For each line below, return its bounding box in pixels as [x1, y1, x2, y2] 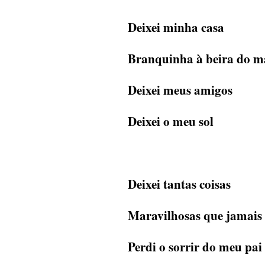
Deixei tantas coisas [128, 175, 231, 193]
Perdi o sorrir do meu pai [128, 238, 262, 256]
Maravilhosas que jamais [128, 206, 262, 225]
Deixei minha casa [128, 18, 224, 37]
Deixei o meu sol [128, 112, 214, 131]
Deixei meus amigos [128, 81, 232, 99]
